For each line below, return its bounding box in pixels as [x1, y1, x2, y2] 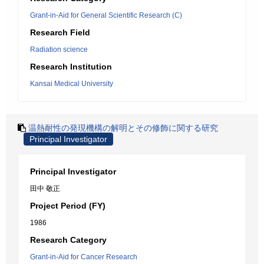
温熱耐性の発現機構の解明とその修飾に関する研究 [28, 123, 218, 133]
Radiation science [30, 45, 88, 54]
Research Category [30, 235, 107, 245]
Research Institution [30, 62, 112, 71]
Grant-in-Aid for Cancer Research [30, 253, 137, 261]
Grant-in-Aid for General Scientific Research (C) [30, 11, 182, 19]
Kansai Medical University [30, 80, 113, 88]
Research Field [30, 28, 90, 37]
